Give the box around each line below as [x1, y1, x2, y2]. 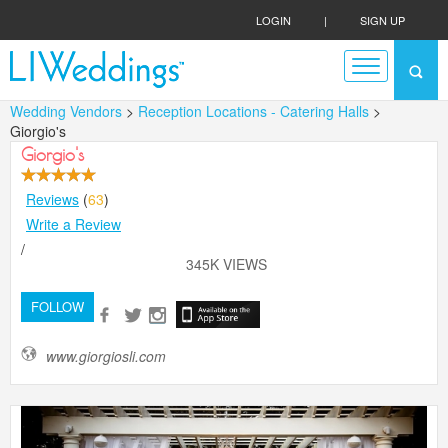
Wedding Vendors [10, 101, 122, 121]
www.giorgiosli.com [46, 346, 166, 366]
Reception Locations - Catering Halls [138, 101, 373, 121]
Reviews [26, 189, 79, 209]
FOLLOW [31, 297, 84, 316]
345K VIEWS [186, 254, 267, 274]
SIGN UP [360, 12, 405, 28]
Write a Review [26, 214, 121, 234]
